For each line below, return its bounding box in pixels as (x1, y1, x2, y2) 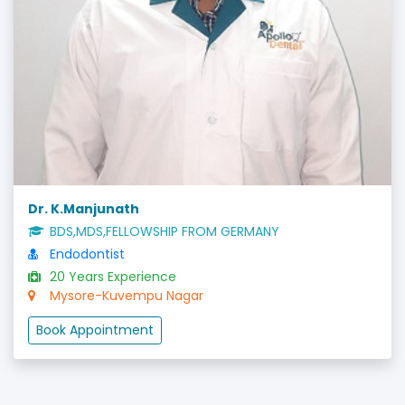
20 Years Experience (46, 268, 176, 286)
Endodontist (46, 245, 125, 263)
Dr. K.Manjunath (28, 200, 139, 218)
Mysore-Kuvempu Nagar (46, 287, 203, 305)
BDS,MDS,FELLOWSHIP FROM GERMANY (46, 222, 279, 240)
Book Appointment (36, 321, 154, 339)
